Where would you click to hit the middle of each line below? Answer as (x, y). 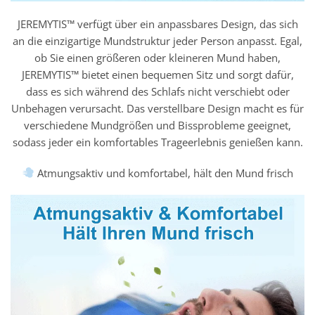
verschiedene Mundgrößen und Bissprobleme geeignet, (157, 125)
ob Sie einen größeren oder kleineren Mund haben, (157, 57)
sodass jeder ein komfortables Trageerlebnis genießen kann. (157, 142)
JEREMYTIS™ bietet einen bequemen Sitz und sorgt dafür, (157, 74)
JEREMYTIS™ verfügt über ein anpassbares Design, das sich (157, 24)
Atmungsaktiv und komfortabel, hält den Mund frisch (163, 173)
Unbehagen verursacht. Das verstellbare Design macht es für (157, 108)
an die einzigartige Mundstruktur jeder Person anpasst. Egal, (157, 40)
